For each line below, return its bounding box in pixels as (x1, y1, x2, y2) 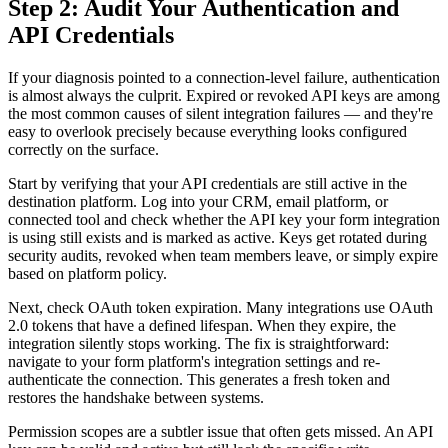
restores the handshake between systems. (8, 388, 264, 406)
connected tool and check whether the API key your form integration (8, 210, 440, 228)
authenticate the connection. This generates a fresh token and (8, 370, 390, 388)
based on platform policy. (8, 264, 167, 282)
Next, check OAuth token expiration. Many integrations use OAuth (8, 298, 433, 316)
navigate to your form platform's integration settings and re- (8, 352, 380, 370)
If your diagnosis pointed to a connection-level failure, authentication (8, 68, 440, 86)
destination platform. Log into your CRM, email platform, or (8, 192, 388, 210)
